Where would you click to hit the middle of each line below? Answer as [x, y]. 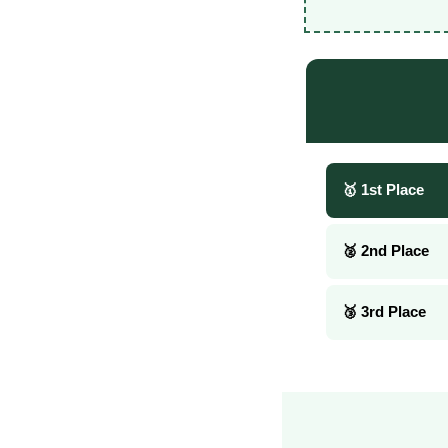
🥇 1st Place [383, 190]
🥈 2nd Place [385, 251]
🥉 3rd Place [384, 312]
